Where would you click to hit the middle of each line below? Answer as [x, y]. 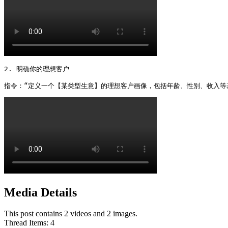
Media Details [40, 192]
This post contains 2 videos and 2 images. [71, 214]
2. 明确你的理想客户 [37, 69]
